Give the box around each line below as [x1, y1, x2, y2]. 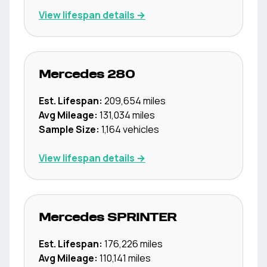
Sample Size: [39, 123, 100, 136]
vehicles [121, 123, 159, 136]
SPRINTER [107, 212, 176, 224]
